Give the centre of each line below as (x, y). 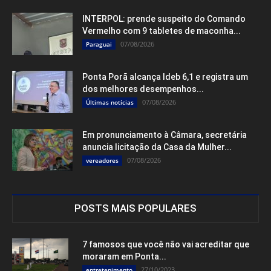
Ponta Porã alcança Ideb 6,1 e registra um (165, 77)
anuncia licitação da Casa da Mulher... (157, 147)
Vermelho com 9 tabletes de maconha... (162, 31)
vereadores (102, 161)
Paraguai (99, 44)
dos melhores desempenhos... (143, 89)
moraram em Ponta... (124, 257)
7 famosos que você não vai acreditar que (166, 245)
